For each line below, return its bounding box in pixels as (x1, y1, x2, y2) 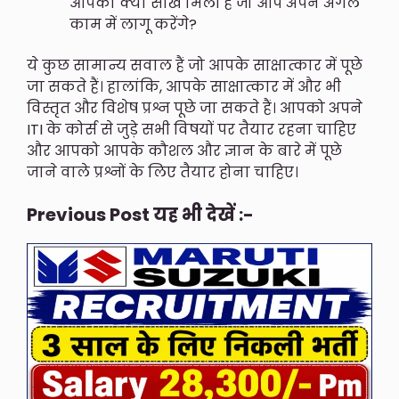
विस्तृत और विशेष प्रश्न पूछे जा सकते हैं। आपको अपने (27, 98, 362, 119)
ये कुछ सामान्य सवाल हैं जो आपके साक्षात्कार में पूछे (27, 55, 362, 77)
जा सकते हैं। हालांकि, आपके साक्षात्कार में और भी (27, 77, 341, 98)
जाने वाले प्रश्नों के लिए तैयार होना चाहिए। (27, 162, 298, 183)
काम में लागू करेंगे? (69, 13, 197, 35)
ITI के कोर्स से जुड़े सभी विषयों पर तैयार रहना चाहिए (27, 119, 356, 141)
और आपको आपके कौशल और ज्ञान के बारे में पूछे (27, 141, 342, 162)
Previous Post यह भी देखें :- (27, 201, 254, 227)
